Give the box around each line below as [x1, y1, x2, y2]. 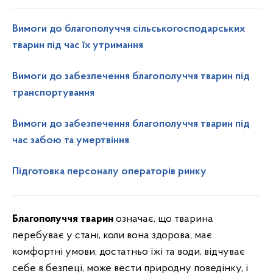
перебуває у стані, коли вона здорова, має [12, 230, 212, 241]
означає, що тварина [113, 213, 213, 225]
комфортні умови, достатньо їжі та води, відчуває [12, 246, 245, 258]
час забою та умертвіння [12, 135, 129, 146]
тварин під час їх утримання [12, 40, 143, 51]
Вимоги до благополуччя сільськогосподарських [12, 24, 245, 35]
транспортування [12, 88, 94, 99]
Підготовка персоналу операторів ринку [12, 166, 207, 177]
